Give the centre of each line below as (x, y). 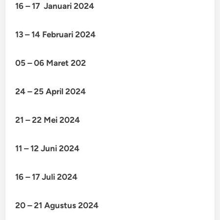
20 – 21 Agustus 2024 (57, 205)
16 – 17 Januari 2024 (55, 6)
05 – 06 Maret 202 (51, 63)
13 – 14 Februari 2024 (56, 34)
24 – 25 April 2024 (51, 91)
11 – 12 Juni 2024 (48, 148)
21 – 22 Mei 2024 (48, 120)
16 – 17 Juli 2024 (47, 177)
